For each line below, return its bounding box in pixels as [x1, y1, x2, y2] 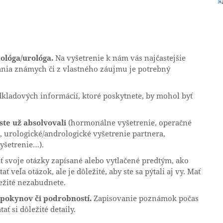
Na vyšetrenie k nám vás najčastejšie [53, 53, 186, 63]
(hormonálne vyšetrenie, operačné [66, 117, 192, 128]
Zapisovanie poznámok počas [92, 193, 199, 204]
